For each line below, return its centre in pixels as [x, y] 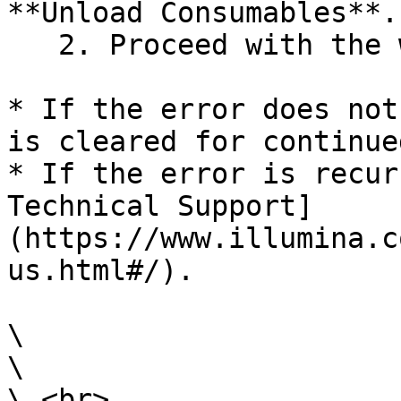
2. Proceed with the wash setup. [33, 45]
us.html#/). [101, 270]
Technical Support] [160, 206]
